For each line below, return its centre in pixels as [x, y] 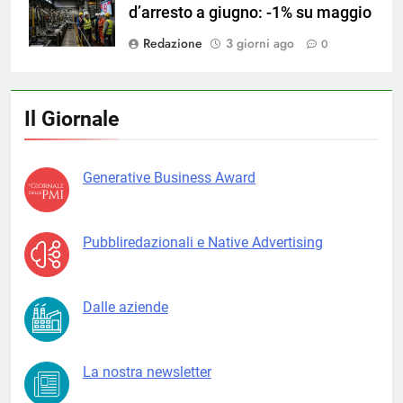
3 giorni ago [260, 43]
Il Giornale [72, 118]
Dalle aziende [125, 307]
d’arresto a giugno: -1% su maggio [250, 12]
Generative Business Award [169, 177]
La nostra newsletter [147, 372]
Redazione [173, 43]
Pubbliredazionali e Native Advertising [203, 242]
